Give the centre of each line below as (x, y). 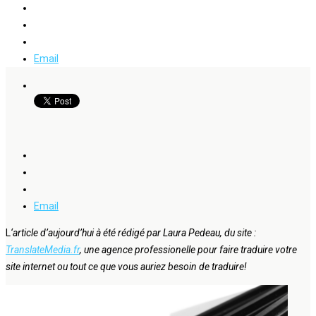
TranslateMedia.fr (43, 249)
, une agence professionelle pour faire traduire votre (188, 249)
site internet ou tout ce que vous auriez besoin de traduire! (126, 266)
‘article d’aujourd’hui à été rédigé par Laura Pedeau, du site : (133, 232)
